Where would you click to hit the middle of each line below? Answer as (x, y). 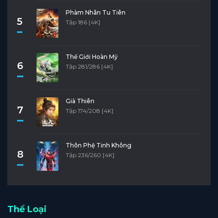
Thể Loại (27, 209)
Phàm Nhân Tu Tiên (96, 12)
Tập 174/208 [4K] (90, 110)
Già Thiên (80, 101)
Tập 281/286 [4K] (89, 66)
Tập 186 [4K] (83, 22)
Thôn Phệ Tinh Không (99, 145)
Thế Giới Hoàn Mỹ (92, 56)
